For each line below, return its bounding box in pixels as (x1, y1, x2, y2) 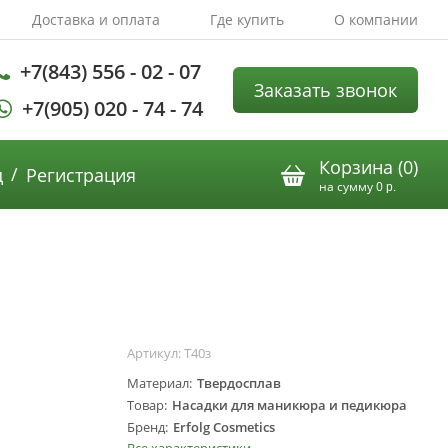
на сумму (318, 178, 376, 195)
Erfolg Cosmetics (173, 418, 275, 437)
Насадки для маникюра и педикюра (172, 396, 407, 415)
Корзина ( (318, 155, 403, 179)
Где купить (210, 10, 284, 29)
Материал (127, 374, 189, 393)
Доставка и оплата (32, 10, 160, 29)
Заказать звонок (253, 78, 397, 102)
